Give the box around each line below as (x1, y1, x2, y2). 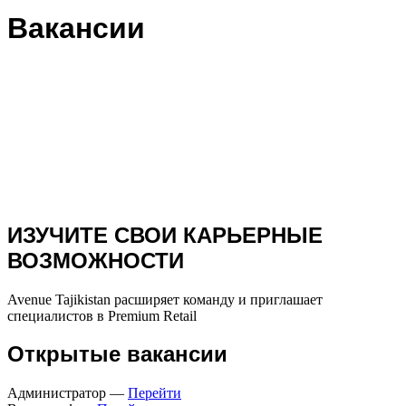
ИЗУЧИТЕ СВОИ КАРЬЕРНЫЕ (7, 222, 323, 247)
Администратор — (7, 385, 128, 401)
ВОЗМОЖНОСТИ (7, 247, 184, 273)
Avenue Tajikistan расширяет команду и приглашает (7, 291, 323, 307)
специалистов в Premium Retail (7, 307, 197, 324)
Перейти (128, 385, 181, 401)
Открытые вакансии (7, 342, 227, 367)
